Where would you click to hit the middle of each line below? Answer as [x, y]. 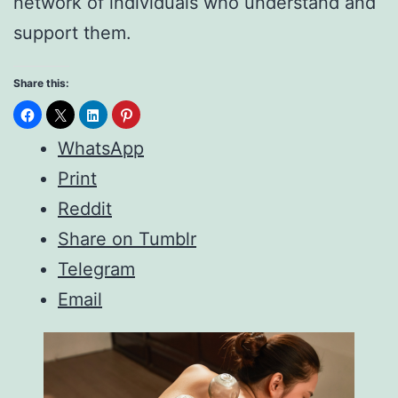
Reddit [85, 208]
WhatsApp [101, 148]
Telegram [96, 269]
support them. [72, 32]
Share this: [41, 83]
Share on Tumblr [127, 239]
